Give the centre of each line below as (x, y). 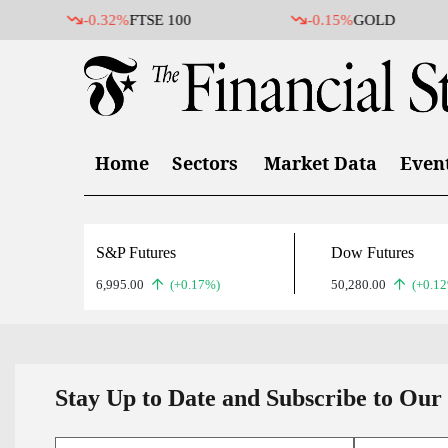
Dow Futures (373, 252)
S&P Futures (136, 252)
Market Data (320, 163)
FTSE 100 (82, 20)
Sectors (205, 163)
